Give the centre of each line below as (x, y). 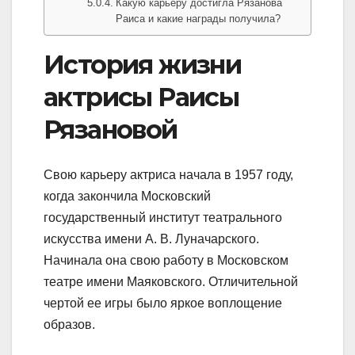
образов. (69, 324)
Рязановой (111, 130)
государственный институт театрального (163, 217)
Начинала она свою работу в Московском (166, 260)
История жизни (143, 65)
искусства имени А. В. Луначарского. (151, 239)
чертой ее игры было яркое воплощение (163, 303)
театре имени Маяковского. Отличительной (171, 281)
